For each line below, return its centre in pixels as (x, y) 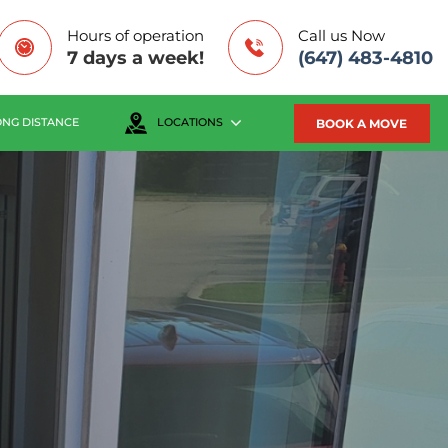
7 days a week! (135, 57)
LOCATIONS (190, 122)
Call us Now (341, 35)
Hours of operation (135, 35)
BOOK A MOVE (362, 123)
